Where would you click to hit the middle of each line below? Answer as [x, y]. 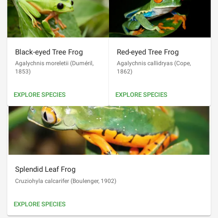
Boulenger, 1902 [93, 181]
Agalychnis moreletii [42, 64]
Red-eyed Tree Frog [148, 52]
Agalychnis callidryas [145, 64]
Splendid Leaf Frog [45, 170]
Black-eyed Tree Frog [49, 52]
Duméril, [83, 64]
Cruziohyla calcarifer [42, 181]
